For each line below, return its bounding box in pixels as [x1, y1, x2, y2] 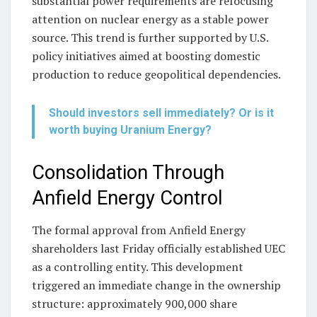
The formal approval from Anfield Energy [32, 221, 246, 238]
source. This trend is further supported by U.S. [32, 30, 268, 46]
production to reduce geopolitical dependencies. [32, 67, 281, 83]
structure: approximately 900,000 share [32, 295, 237, 311]
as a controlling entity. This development [32, 258, 243, 275]
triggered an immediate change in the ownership [32, 277, 281, 293]
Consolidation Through [32, 161, 224, 185]
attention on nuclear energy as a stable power [32, 11, 269, 28]
